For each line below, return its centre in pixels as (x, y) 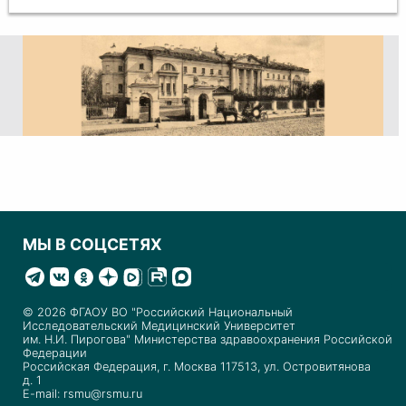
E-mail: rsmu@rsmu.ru (82, 394)
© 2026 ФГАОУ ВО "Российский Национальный (158, 313)
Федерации (55, 353)
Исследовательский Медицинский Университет (159, 326)
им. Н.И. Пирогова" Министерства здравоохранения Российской (208, 340)
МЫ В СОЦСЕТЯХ (92, 245)
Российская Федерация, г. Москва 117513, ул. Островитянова (197, 367)
